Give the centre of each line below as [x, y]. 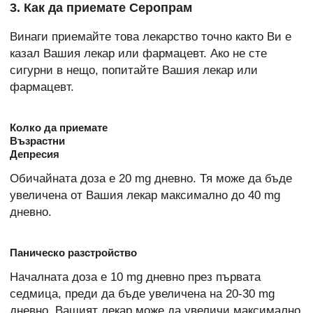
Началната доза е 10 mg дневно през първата [135, 277]
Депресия [35, 154]
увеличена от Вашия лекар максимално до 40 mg [145, 195]
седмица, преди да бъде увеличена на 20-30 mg [142, 294]
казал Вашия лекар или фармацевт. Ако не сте [138, 53]
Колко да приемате [59, 127]
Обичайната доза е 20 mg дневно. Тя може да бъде [151, 178]
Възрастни [37, 140]
